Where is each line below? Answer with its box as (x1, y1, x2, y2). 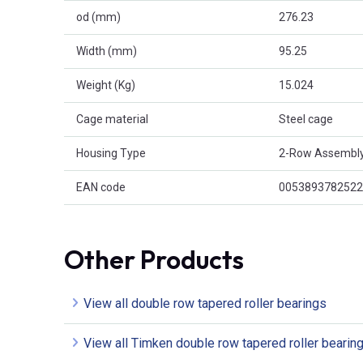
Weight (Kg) (76, 79, 135, 92)
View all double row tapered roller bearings (83, 296, 327, 312)
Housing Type (76, 147, 146, 160)
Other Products (64, 243, 244, 276)
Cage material (76, 113, 148, 126)
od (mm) (76, 11, 121, 24)
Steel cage (279, 113, 333, 126)
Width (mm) (76, 45, 137, 58)
